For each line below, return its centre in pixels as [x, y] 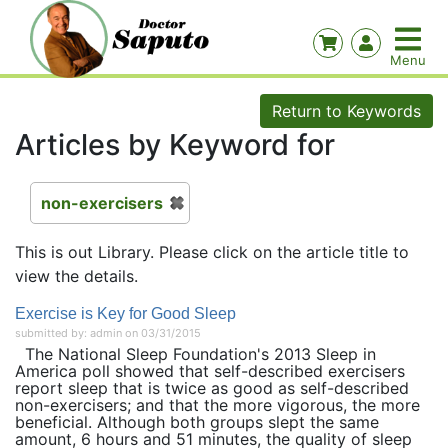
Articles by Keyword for [175, 144]
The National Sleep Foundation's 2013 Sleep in [195, 354]
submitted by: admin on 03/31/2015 [108, 333]
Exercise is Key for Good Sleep [125, 313]
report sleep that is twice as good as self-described [212, 388]
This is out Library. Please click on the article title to [212, 252]
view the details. [76, 276]
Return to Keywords [346, 111]
